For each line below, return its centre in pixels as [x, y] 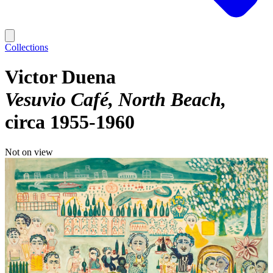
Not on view [29, 152]
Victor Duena [60, 77]
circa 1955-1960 [70, 122]
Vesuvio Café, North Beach [113, 100]
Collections [27, 47]
